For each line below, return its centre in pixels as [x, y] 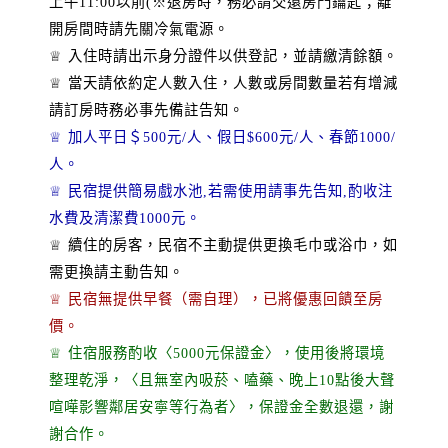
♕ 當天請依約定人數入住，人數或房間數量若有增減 [223, 83]
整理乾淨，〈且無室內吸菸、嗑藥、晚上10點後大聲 [222, 380]
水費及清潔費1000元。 [125, 218]
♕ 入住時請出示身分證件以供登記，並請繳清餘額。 [223, 56]
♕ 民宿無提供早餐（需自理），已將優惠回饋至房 [216, 299]
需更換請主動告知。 [116, 272]
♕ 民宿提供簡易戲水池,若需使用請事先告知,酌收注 [221, 191]
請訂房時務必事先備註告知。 [146, 110]
